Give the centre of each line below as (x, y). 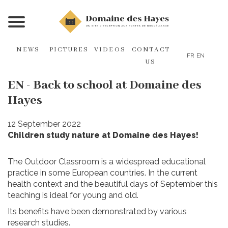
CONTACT (151, 50)
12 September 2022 (44, 124)
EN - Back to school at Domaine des (105, 85)
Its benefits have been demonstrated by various (97, 211)
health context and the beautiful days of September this (113, 184)
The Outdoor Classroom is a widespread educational (107, 162)
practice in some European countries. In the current (103, 173)
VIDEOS (110, 50)
